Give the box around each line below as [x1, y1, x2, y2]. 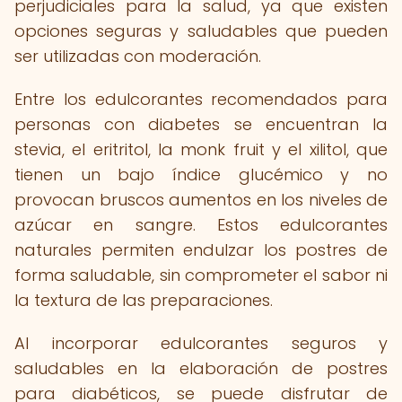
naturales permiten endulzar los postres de [14, 239, 388, 261]
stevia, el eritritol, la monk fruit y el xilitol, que [14, 138, 388, 161]
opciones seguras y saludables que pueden [14, 20, 388, 42]
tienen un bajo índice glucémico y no [14, 163, 388, 186]
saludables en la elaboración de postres [14, 357, 388, 380]
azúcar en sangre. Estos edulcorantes [14, 214, 388, 236]
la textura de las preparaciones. [14, 289, 273, 311]
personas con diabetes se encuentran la [14, 113, 388, 135]
